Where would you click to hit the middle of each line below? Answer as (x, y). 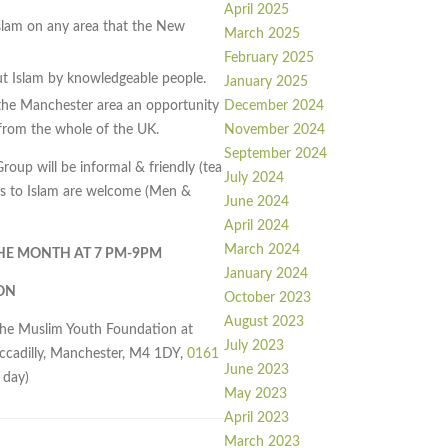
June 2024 (256, 202)
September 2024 (275, 154)
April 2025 (256, 10)
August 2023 (264, 322)
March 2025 (262, 34)
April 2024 (256, 226)
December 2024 (274, 106)
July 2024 (254, 178)
